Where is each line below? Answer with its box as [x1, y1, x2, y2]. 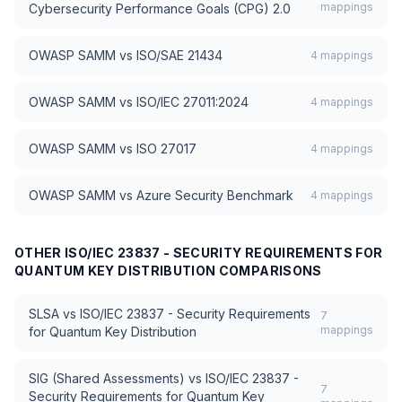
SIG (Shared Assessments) [29, 371, 185, 386]
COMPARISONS [215, 263, 322, 278]
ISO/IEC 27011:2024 [136, 94, 249, 109]
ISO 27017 [136, 141, 197, 156]
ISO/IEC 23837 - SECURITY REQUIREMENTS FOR [65, 245, 383, 260]
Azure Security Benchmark [136, 188, 293, 203]
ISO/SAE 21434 [136, 48, 223, 63]
